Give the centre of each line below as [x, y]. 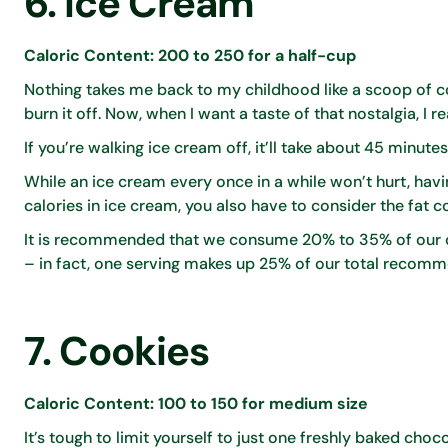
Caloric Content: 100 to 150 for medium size [196, 403]
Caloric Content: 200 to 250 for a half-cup [190, 55]
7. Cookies [116, 350]
